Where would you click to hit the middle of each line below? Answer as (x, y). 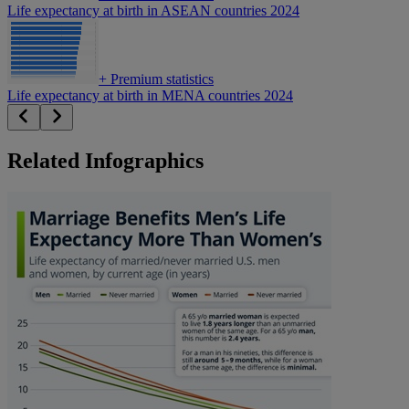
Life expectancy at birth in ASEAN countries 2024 (153, 11)
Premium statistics (160, 79)
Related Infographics (105, 161)
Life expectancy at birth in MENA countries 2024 (150, 96)
